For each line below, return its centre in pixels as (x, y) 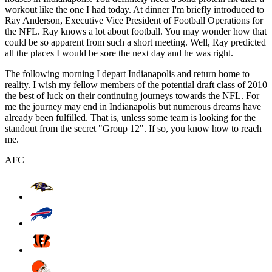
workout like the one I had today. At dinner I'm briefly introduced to (134, 9)
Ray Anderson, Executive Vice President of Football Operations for (134, 20)
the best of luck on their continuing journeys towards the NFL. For (132, 95)
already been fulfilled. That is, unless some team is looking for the (130, 117)
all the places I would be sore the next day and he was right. (119, 53)
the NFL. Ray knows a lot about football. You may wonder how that (136, 31)
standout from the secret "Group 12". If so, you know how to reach (133, 128)
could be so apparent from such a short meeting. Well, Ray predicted (135, 42)
